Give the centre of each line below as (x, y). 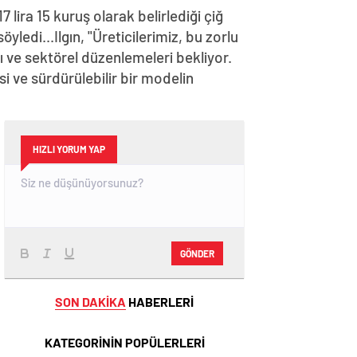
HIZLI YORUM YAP (69, 149)
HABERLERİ (160, 302)
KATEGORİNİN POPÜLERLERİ (124, 343)
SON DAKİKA (90, 302)
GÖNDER (197, 253)
